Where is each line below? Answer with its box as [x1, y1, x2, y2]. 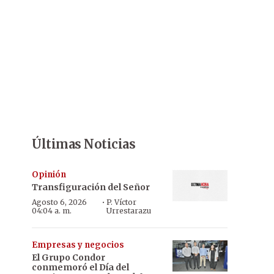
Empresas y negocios [32, 240, 124, 250]
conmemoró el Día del [32, 262, 129, 273]
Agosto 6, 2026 [32, 198, 87, 207]
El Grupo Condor [32, 252, 105, 263]
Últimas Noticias [32, 136, 135, 152]
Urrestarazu [106, 206, 151, 215]
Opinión [32, 169, 66, 180]
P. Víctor [106, 198, 136, 207]
